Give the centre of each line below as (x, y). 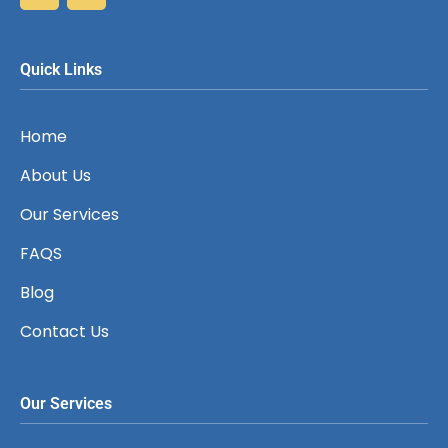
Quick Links (61, 70)
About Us (55, 176)
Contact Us (64, 332)
